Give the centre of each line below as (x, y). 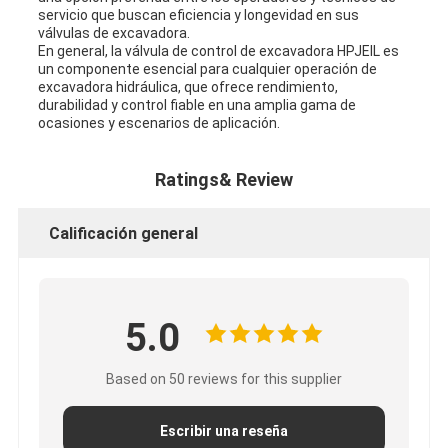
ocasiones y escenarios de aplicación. (158, 122)
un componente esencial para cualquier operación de (207, 68)
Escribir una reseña (224, 430)
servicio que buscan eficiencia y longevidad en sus (198, 14)
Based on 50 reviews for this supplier (224, 378)
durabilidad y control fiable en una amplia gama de (196, 104)
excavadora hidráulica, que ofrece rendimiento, (187, 86)
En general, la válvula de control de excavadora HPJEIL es (218, 50)
